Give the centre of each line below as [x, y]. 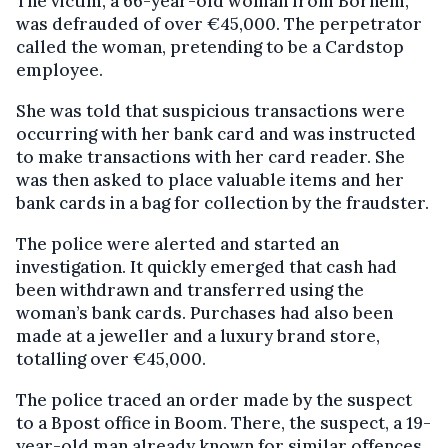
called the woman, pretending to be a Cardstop [210, 46]
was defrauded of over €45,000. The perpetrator [219, 23]
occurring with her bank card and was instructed [216, 133]
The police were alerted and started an [177, 243]
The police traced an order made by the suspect [214, 399]
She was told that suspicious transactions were [210, 110]
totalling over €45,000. [111, 358]
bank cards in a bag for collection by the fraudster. [222, 202]
